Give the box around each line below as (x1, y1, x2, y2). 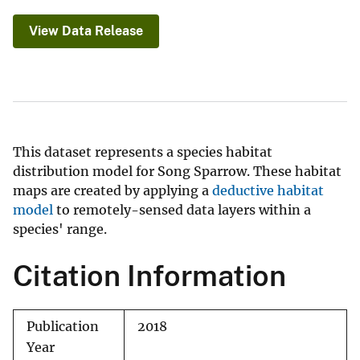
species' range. (13, 221, 107, 238)
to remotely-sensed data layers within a (53, 202, 311, 219)
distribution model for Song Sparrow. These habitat (13, 163, 342, 180)
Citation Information (13, 259, 286, 293)
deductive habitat (212, 182, 324, 199)
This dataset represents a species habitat (13, 144, 272, 161)
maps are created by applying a (13, 182, 212, 199)
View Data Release (29, 23, 143, 39)
